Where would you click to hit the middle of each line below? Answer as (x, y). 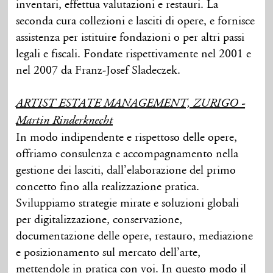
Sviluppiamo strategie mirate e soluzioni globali (128, 203)
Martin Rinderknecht (65, 121)
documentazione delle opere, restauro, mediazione (135, 236)
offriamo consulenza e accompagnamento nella (127, 154)
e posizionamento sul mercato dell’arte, (108, 253)
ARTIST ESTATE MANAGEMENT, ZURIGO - (131, 104)
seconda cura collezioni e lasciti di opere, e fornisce (136, 21)
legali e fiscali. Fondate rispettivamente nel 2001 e (134, 54)
